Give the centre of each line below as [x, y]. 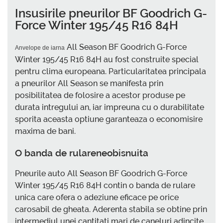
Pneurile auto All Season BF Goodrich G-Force [101, 174]
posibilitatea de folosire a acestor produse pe [100, 95]
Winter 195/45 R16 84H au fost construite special [107, 59]
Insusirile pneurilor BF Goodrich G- [111, 13]
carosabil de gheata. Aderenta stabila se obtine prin [111, 210]
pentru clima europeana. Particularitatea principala [111, 71]
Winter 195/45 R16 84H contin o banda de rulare [105, 186]
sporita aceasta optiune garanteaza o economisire [109, 119]
